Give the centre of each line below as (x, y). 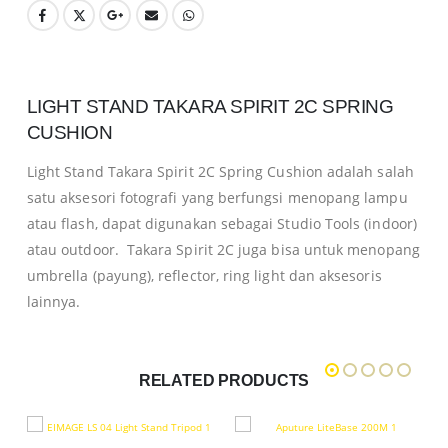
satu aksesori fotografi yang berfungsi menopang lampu (217, 197)
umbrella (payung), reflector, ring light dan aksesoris (204, 275)
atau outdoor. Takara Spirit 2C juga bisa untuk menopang (223, 249)
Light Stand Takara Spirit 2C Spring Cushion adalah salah (220, 171)
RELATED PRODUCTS (224, 380)
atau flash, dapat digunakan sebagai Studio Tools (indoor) (221, 223)
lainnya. (53, 301)
